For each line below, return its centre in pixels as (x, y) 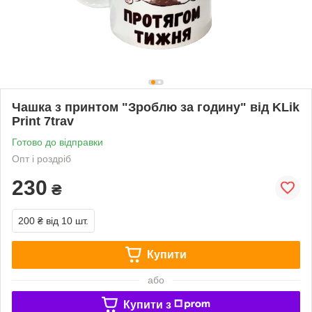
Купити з (147, 304)
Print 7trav (43, 121)
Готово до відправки (57, 142)
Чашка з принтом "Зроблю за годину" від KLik (156, 107)
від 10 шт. (67, 220)
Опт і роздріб (41, 158)
